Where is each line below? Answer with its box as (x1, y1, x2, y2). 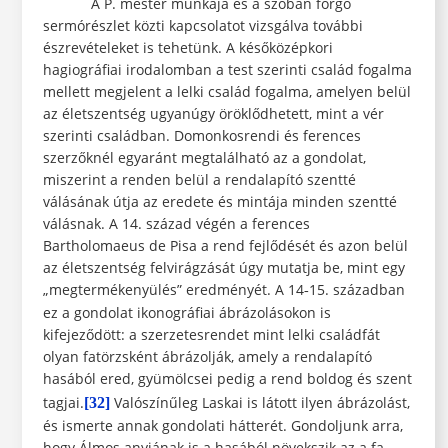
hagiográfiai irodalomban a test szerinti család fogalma (42, 60, 412, 80)
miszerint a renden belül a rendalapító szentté (42, 170, 356, 190)
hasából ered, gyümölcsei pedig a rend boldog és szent (42, 369, 412, 389)
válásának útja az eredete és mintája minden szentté (42, 192, 397, 212)
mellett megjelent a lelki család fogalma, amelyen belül (42, 82, 411, 102)
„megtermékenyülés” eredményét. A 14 (42, 280, 304, 300)
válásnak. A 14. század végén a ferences (42, 214, 310, 234)
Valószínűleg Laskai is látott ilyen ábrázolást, (109, 393, 410, 413)
